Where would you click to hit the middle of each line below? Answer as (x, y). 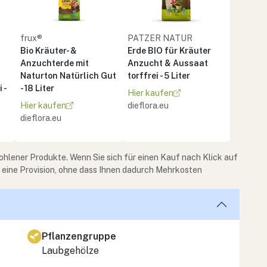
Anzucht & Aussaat (168, 63)
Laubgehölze (70, 250)
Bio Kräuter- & (49, 50)
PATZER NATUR (160, 38)
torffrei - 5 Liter (159, 75)
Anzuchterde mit (55, 63)
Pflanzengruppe (79, 236)
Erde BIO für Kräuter (169, 50)
